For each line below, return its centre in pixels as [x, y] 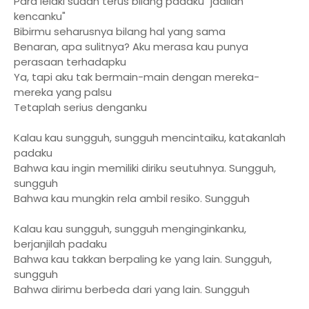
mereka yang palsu [63, 92]
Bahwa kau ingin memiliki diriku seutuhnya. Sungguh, [145, 168]
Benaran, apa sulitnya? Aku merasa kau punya [131, 47]
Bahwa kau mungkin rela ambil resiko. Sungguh [132, 198]
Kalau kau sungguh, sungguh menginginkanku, [130, 229]
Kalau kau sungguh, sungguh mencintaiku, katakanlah [150, 138]
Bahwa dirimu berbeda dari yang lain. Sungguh [132, 289]
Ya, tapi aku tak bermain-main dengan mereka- [137, 77]
